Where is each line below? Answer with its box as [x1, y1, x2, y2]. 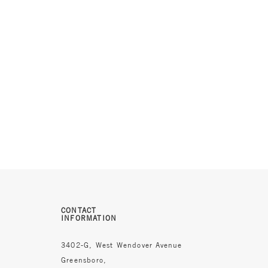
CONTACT [61, 206, 97, 215]
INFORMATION [61, 214, 117, 223]
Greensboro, [61, 255, 107, 265]
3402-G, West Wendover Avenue [61, 240, 182, 250]
